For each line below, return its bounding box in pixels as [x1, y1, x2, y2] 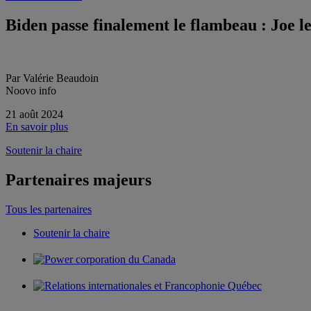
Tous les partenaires [6, 203, 92, 215]
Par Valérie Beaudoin [6, 72, 99, 84]
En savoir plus [6, 120, 68, 133]
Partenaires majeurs [6, 170, 151, 189]
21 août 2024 [6, 108, 63, 120]
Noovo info [6, 84, 56, 96]
